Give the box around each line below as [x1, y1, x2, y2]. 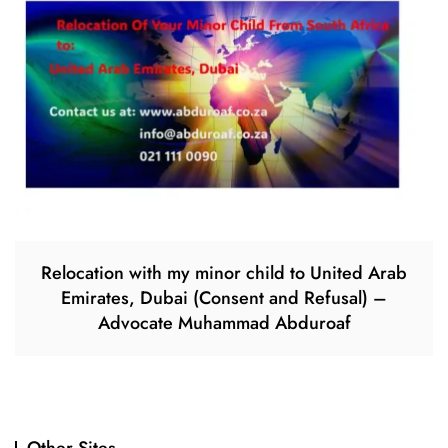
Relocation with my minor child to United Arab [41, 260, 407, 286]
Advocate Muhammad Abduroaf [97, 310, 351, 336]
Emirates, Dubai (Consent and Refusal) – [61, 285, 387, 311]
